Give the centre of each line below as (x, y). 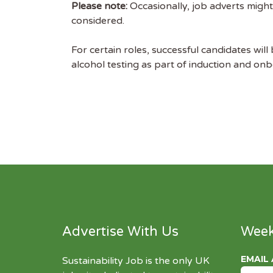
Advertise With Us (120, 232)
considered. (98, 21)
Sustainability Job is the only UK (136, 261)
